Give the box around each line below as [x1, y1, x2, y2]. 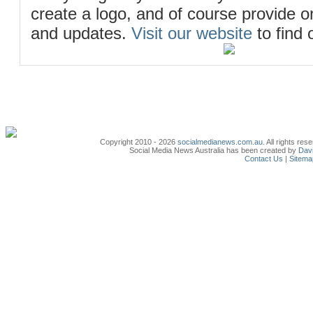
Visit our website [131, 24, 252, 43]
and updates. [31, 24, 131, 43]
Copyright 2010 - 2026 [100, 138, 178, 146]
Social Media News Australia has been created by [129, 146, 298, 154]
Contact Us [245, 154, 283, 163]
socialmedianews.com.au [177, 138, 263, 146]
